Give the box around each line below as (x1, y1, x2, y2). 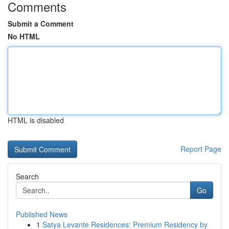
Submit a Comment (8, 18, 74, 29)
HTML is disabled (8, 115, 64, 125)
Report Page (180, 144, 221, 154)
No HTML (8, 31, 40, 41)
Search (16, 171, 39, 181)
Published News (16, 209, 67, 219)
